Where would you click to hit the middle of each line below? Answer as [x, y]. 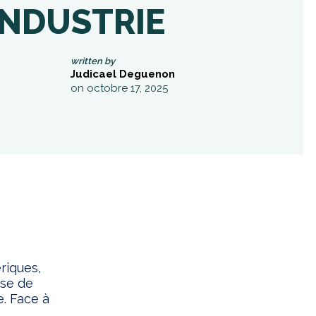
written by [92, 61]
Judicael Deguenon [122, 74]
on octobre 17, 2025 [119, 89]
